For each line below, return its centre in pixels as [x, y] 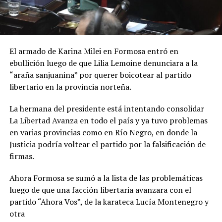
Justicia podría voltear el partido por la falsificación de [107, 144]
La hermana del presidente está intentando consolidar [107, 109]
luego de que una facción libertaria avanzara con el [100, 190]
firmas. [22, 156]
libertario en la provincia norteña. [70, 87]
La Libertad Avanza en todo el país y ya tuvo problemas [108, 121]
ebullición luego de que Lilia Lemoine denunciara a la [103, 63]
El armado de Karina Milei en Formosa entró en [94, 51]
